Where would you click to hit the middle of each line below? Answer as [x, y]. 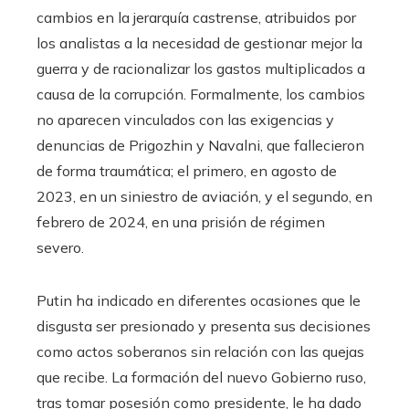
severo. [60, 247]
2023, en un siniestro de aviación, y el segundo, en [204, 196]
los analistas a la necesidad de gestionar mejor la [199, 42]
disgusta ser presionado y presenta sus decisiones [204, 325]
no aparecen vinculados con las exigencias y [185, 119]
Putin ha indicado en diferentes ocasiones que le [199, 300]
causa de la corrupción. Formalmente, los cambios [201, 94]
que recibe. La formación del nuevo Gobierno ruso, [201, 377]
